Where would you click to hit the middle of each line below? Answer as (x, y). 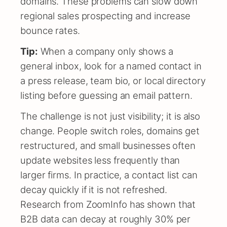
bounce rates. (50, 31)
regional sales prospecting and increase (106, 16)
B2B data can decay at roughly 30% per (106, 219)
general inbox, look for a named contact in (111, 66)
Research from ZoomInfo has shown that (108, 204)
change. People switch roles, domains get (110, 131)
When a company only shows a (105, 51)
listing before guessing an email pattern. (106, 96)
